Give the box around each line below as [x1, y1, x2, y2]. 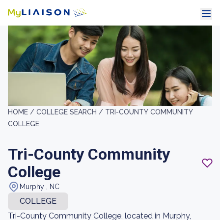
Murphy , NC [20, 183, 59, 191]
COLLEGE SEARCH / [36, 108, 105, 116]
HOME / [8, 108, 36, 116]
